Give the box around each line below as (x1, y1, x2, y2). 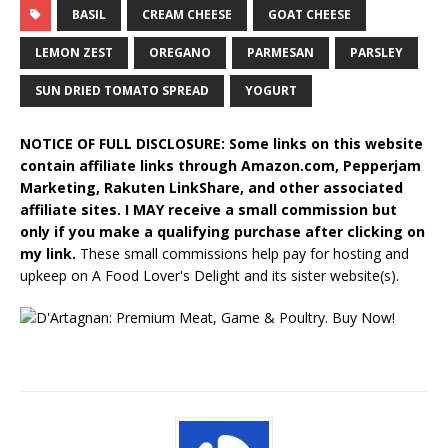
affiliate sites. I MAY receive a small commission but (20, 199, 397, 219)
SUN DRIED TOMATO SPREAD (35, 81, 209, 99)
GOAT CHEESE (268, 5, 351, 23)
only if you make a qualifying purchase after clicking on (20, 221, 425, 241)
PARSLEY (350, 43, 403, 61)
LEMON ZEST (35, 43, 113, 61)
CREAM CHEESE (142, 5, 232, 23)
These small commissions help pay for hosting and (76, 243, 409, 263)
